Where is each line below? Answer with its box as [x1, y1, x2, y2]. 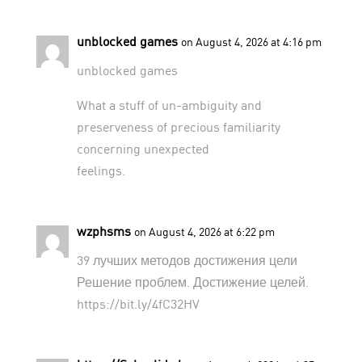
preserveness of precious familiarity [76, 118, 280, 134]
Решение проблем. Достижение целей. [76, 273, 309, 289]
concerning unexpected [76, 140, 209, 156]
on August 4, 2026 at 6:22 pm [133, 224, 275, 238]
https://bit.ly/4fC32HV [76, 295, 200, 311]
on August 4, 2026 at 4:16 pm [180, 34, 322, 48]
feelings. [76, 162, 125, 178]
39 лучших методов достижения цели [76, 251, 297, 267]
